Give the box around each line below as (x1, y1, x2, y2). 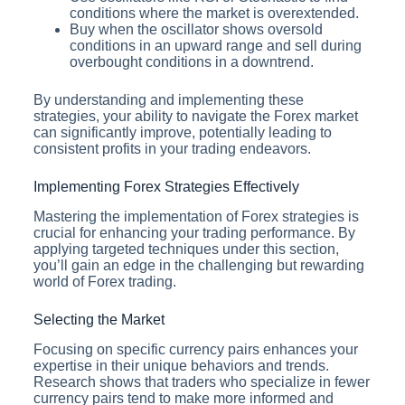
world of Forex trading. (33, 273, 176, 289)
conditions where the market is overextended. (69, 5, 359, 21)
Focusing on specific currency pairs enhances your (33, 341, 358, 357)
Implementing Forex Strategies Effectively (33, 178, 299, 194)
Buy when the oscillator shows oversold (69, 21, 323, 37)
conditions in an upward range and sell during (69, 37, 362, 53)
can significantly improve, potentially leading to (33, 124, 332, 140)
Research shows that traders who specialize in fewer (33, 373, 370, 390)
